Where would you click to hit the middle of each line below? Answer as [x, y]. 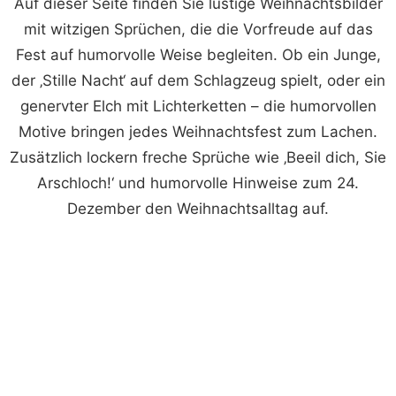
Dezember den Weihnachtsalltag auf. [198, 208]
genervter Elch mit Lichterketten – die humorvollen [198, 106]
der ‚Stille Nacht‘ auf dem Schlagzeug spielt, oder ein [198, 80]
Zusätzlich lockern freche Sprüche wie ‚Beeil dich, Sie [198, 157]
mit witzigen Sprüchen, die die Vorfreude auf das [198, 29]
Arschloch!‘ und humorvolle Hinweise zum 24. [198, 183]
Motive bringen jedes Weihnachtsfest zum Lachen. [198, 131]
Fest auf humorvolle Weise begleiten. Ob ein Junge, [198, 54]
